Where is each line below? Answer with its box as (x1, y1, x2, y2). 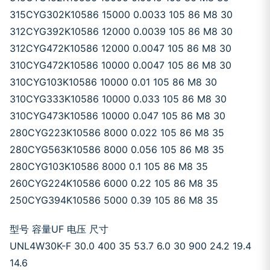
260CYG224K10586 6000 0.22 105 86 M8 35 (10, 177, 218, 189)
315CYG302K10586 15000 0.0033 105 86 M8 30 (10, 8, 233, 20)
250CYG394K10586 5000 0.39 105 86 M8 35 (10, 194, 218, 206)
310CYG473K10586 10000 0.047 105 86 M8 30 (10, 110, 225, 122)
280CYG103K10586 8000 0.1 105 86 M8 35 (10, 160, 208, 172)
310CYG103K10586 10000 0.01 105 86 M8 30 (10, 76, 217, 88)
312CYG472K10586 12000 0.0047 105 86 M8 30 (10, 42, 231, 54)
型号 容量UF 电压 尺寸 (10, 223, 108, 235)
